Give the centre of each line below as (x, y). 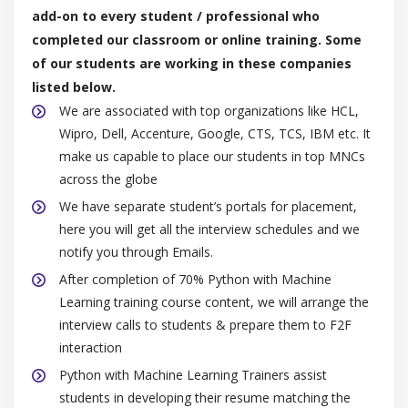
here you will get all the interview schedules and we (209, 229)
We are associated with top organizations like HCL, (209, 110)
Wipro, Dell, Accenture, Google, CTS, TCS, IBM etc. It (215, 133)
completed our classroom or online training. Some (197, 39)
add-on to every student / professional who (176, 15)
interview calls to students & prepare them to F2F (205, 324)
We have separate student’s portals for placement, (208, 206)
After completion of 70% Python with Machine (195, 279)
